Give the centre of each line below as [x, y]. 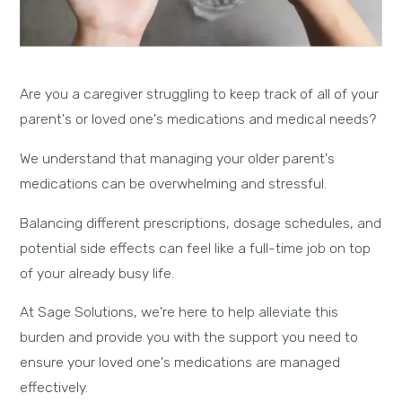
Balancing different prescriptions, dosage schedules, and [201, 223]
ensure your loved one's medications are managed [180, 363]
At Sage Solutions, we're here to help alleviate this [179, 312]
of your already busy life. [97, 273]
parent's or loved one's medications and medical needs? [198, 119]
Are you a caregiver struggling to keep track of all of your [200, 94]
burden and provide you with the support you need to [189, 337]
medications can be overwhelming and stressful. [174, 183]
